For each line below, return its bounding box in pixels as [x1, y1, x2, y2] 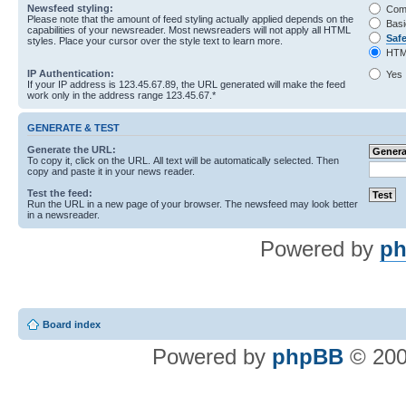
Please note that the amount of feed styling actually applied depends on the [27, 14, 353, 25]
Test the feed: [27, 187, 92, 198]
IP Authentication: [27, 68, 114, 80]
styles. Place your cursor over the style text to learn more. [27, 35, 283, 47]
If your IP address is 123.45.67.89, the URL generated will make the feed [27, 79, 345, 91]
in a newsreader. [27, 208, 100, 220]
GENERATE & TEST [27, 121, 120, 133]
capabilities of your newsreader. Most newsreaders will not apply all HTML [27, 24, 351, 36]
